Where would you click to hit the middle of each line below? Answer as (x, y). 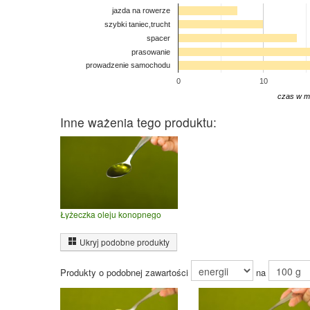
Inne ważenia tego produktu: (138, 122)
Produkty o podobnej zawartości (126, 273)
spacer (158, 38)
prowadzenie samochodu (128, 65)
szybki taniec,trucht (137, 25)
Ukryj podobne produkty (125, 242)
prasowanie (151, 52)
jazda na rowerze (141, 11)
